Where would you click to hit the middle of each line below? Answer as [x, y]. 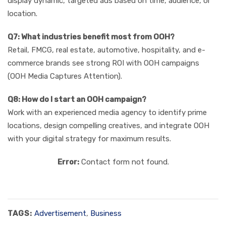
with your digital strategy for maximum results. [89, 139]
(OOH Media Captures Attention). [65, 76]
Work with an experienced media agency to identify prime [107, 113]
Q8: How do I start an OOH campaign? [77, 100]
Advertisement [60, 214]
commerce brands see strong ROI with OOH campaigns [103, 63]
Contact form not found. [124, 162]
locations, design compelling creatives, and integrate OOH [108, 126]
